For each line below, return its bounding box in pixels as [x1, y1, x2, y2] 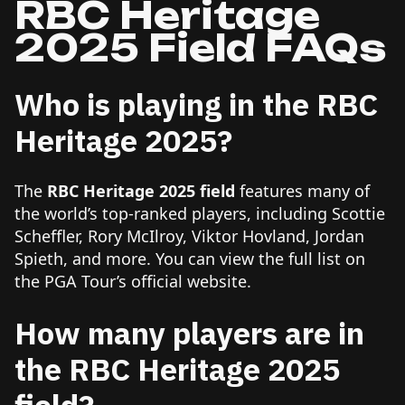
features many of [235, 179, 370, 202]
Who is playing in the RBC [14, 83, 378, 124]
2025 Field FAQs [14, 24, 386, 71]
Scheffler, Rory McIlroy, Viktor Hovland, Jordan [14, 224, 364, 247]
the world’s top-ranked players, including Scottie [14, 202, 385, 224]
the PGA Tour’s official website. [14, 269, 251, 292]
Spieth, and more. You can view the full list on [14, 247, 365, 269]
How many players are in [14, 312, 364, 353]
